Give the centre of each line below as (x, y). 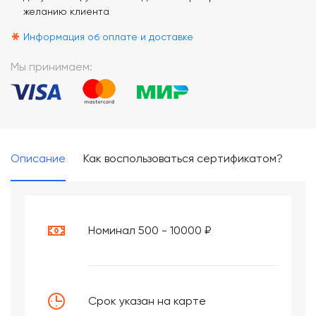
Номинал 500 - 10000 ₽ (150, 230)
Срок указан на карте (147, 300)
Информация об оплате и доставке (108, 37)
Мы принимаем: (51, 67)
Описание (38, 158)
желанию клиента (66, 11)
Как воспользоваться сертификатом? (183, 158)
